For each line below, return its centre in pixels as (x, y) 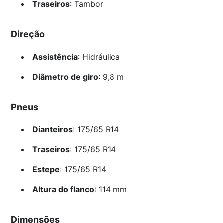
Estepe (46, 169)
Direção (28, 34)
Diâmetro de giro (65, 76)
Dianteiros (52, 129)
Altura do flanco (63, 189)
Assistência (55, 56)
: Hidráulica (99, 56)
